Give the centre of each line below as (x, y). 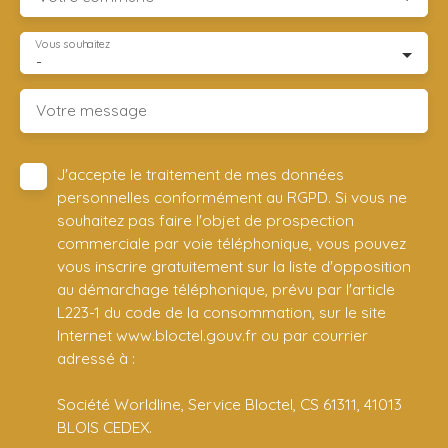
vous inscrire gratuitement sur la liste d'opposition (234, 266)
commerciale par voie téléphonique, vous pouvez (231, 243)
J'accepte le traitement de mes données (200, 174)
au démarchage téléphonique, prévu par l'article (226, 289)
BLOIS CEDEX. (104, 427)
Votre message (91, 110)
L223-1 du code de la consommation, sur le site (221, 312)
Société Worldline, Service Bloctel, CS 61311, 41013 (229, 404)
